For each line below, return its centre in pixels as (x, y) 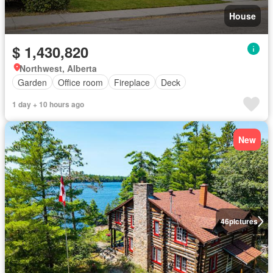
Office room (80, 82)
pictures (243, 222)
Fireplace (132, 82)
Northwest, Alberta (58, 68)
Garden (32, 82)
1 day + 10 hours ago (48, 104)
